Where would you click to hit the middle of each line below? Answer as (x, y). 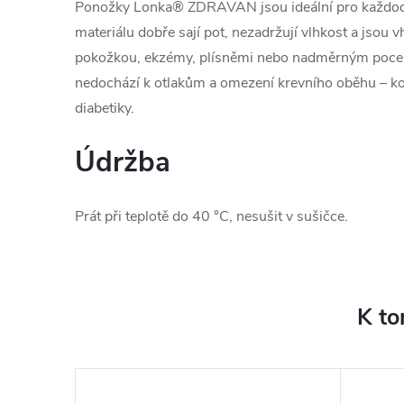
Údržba (123, 163)
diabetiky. (105, 109)
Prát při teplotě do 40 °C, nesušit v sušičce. (211, 217)
